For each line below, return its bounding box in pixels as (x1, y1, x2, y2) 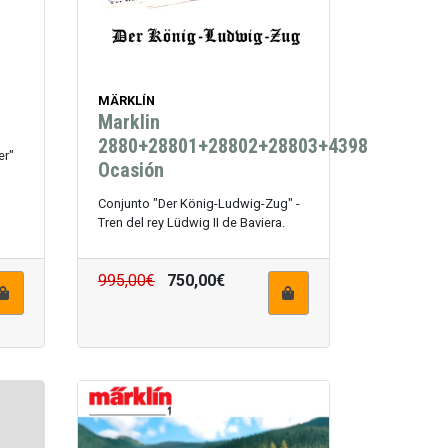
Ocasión (97, 157, 164, 182)
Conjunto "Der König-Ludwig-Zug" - (97, 195, 300, 211)
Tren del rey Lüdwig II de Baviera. (97, 214, 285, 230)
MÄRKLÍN (97, 92, 155, 108)
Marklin (97, 109, 160, 134)
